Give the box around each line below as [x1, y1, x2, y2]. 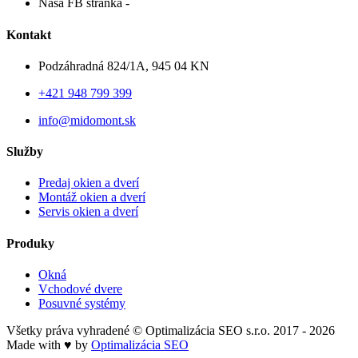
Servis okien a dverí [38, 205, 138, 219]
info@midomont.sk [38, 113, 136, 127]
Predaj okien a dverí [38, 176, 139, 190]
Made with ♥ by [6, 338, 91, 352]
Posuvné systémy [38, 296, 125, 311]
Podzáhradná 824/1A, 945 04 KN [38, 58, 209, 73]
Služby [6, 145, 43, 159]
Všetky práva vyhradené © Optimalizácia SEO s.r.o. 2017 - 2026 [6, 324, 335, 338]
